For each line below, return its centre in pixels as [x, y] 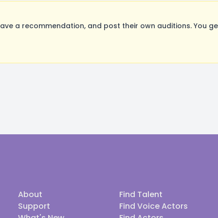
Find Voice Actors [154, 206]
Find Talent [141, 194]
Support [34, 206]
